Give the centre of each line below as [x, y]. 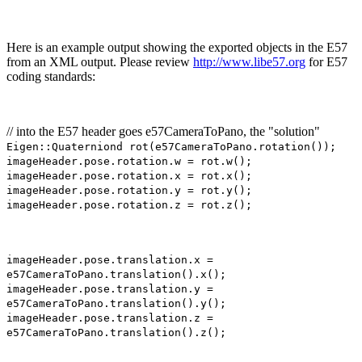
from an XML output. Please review [100, 61]
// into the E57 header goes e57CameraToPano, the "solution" [163, 131]
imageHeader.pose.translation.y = [110, 288]
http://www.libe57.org [249, 61]
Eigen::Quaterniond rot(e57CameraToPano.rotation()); [171, 146]
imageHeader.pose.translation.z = [110, 318]
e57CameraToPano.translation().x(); [116, 274]
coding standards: [51, 76]
